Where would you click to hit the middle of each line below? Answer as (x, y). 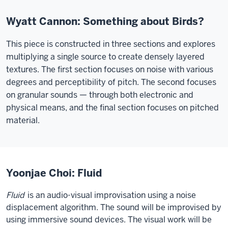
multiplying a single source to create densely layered (105, 57)
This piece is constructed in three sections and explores (111, 44)
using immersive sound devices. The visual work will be (109, 220)
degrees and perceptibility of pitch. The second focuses (111, 82)
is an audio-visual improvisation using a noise (111, 195)
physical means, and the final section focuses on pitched (112, 108)
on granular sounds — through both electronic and (100, 95)
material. (23, 120)
